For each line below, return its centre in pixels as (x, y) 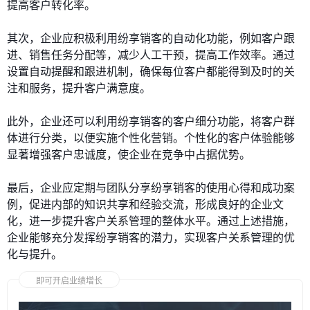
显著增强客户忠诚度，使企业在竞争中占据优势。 (129, 154)
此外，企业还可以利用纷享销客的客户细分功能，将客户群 (151, 121)
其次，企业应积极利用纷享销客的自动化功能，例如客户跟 (151, 38)
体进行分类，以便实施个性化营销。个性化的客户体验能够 (151, 138)
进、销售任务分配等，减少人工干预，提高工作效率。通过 (151, 55)
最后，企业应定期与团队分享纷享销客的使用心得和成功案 (151, 188)
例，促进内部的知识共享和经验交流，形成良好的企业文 (145, 204)
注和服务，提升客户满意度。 (79, 88)
